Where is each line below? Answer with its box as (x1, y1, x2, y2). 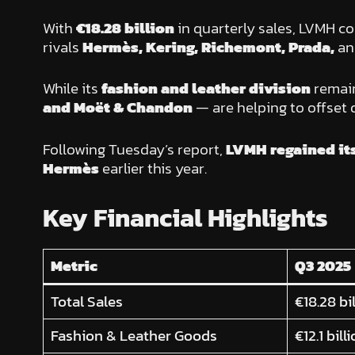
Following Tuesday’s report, (42, 137, 226, 161)
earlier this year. (98, 156, 207, 180)
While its (42, 77, 101, 101)
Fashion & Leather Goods (51, 324, 218, 348)
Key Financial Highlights (42, 199, 328, 238)
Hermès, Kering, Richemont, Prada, (82, 35, 334, 59)
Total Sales (51, 290, 124, 314)
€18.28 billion (75, 16, 174, 40)
